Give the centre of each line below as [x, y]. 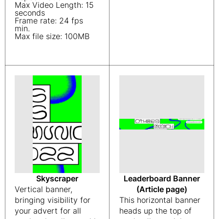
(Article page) [162, 189]
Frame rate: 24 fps [49, 21]
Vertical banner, [44, 189]
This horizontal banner [160, 200]
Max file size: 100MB [52, 36]
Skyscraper [57, 178]
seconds [30, 13]
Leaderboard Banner [162, 178]
